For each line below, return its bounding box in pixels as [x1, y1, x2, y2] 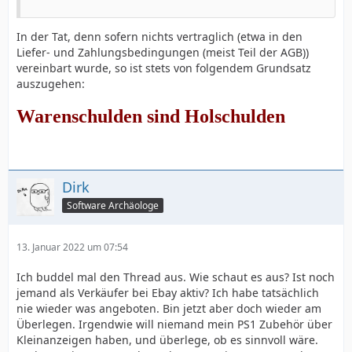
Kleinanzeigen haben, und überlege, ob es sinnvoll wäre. [16, 332, 318, 347]
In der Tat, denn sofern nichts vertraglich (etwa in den [16, 29, 302, 44]
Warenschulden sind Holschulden [16, 106, 285, 126]
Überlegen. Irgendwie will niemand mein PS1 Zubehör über [16, 317, 332, 332]
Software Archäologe [67, 198, 159, 212]
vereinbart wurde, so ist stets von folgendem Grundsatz [16, 60, 311, 75]
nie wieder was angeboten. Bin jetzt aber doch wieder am [16, 301, 321, 316]
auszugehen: [16, 76, 85, 91]
